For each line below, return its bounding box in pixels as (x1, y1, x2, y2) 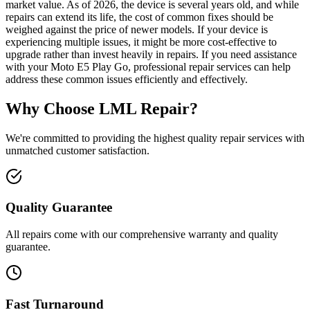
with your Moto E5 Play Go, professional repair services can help (6, 60, 291, 73)
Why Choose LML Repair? (6, 99, 198, 118)
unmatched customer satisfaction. (6, 144, 149, 156)
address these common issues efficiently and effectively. (6, 73, 248, 85)
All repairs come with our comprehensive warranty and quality (6, 228, 278, 240)
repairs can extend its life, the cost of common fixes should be (6, 10, 273, 23)
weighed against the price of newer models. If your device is (6, 23, 268, 35)
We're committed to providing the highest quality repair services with (6, 131, 304, 144)
